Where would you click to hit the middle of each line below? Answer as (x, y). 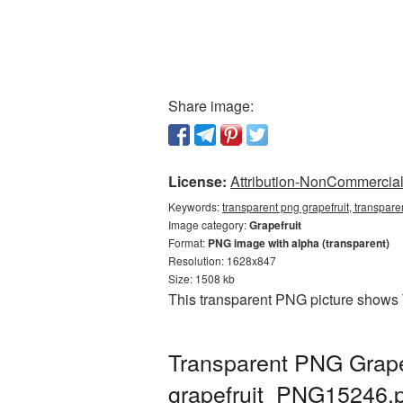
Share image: (211, 106)
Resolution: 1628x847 (222, 260)
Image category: (209, 224)
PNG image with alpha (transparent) (299, 243)
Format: (188, 242)
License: (197, 181)
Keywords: (195, 206)
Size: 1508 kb (201, 278)
